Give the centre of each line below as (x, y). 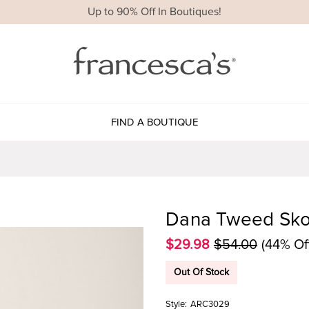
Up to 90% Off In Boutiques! (154, 12)
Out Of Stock (201, 272)
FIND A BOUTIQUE (154, 122)
